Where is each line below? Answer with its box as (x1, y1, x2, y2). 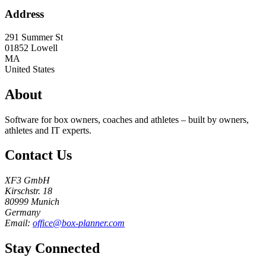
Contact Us (5, 147, 72, 163)
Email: (5, 218, 33, 229)
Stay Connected (5, 240, 100, 256)
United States (5, 64, 55, 74)
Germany (5, 207, 40, 218)
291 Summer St (5, 31, 63, 42)
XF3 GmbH (5, 175, 50, 186)
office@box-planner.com (33, 218, 125, 229)
